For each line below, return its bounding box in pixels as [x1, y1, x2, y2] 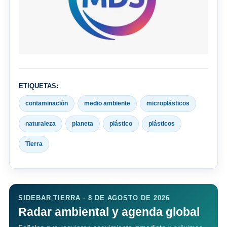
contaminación [25, 100, 68, 107]
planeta [72, 120, 93, 128]
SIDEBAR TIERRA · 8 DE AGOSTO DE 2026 [18, 194, 170, 202]
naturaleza [25, 120, 56, 128]
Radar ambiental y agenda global [18, 205, 200, 219]
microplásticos [146, 100, 190, 107]
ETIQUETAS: [19, 82, 58, 90]
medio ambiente [84, 100, 130, 107]
